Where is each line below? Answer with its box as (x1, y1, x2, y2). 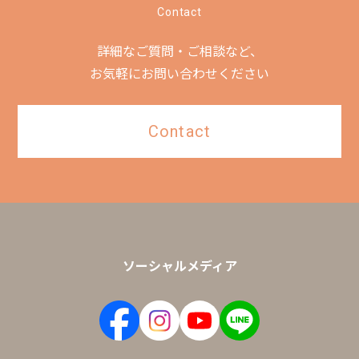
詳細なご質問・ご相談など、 (96, 43, 263, 59)
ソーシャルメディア (122, 255, 237, 275)
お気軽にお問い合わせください (90, 66, 269, 82)
